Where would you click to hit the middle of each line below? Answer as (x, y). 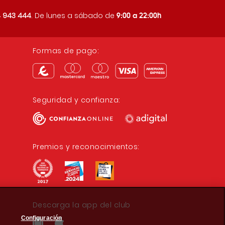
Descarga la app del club (81, 205)
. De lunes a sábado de (74, 15)
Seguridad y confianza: (76, 100)
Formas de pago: (66, 51)
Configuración (41, 218)
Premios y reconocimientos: (86, 147)
